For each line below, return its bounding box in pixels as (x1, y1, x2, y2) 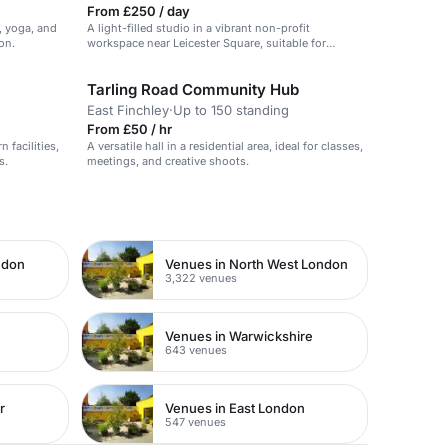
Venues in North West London (165, 255, 349, 272)
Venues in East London (165, 399, 306, 416)
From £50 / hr (87, 121, 172, 137)
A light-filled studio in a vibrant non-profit (87, 21, 310, 35)
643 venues (165, 342, 228, 357)
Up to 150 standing (173, 102, 289, 118)
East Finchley (87, 102, 169, 118)
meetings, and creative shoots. (87, 154, 249, 168)
